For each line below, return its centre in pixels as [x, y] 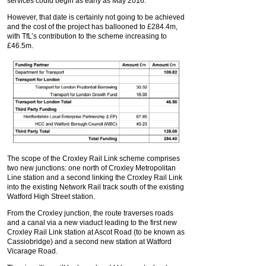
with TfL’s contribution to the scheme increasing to [87, 36]
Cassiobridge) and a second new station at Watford [89, 241]
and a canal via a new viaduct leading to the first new [92, 222]
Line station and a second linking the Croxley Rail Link [95, 177]
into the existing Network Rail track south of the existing [96, 187]
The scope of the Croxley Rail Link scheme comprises [94, 158]
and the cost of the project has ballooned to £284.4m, [92, 27]
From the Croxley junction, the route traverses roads [90, 213]
